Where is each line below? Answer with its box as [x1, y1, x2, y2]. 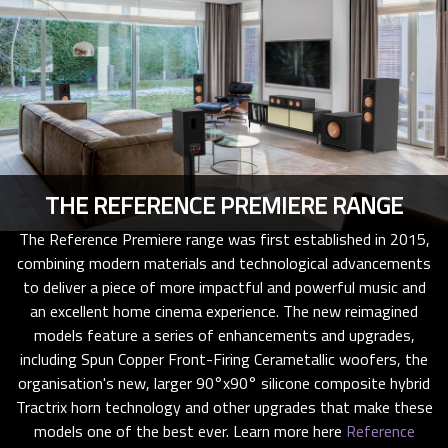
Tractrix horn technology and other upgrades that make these [15, 394, 433, 419]
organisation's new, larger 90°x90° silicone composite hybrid [18, 370, 430, 395]
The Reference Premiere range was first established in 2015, [18, 226, 430, 251]
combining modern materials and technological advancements [17, 250, 431, 275]
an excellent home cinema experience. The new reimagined [30, 298, 418, 323]
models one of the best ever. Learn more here [33, 418, 346, 443]
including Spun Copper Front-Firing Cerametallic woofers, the [20, 346, 428, 371]
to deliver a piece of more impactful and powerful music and [22, 274, 426, 299]
